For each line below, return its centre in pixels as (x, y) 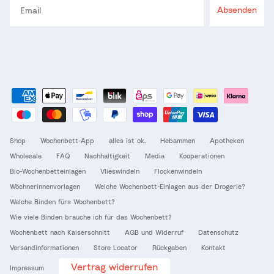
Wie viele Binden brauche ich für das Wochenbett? (91, 217)
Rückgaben (169, 248)
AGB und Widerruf (154, 232)
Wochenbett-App (67, 141)
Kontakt (213, 248)
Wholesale (26, 156)
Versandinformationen (44, 248)
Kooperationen (202, 156)
